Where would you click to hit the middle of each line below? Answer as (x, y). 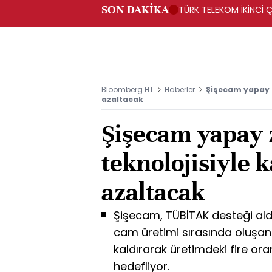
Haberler (180, 90)
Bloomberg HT (127, 90)
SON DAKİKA (135, 9)
